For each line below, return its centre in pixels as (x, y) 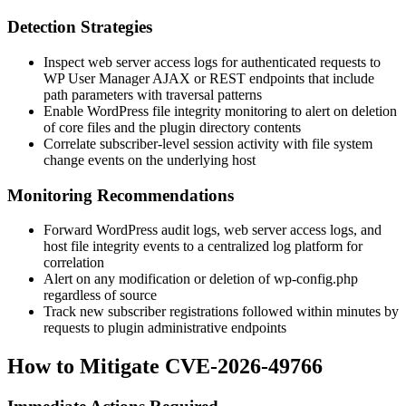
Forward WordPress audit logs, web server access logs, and (213, 230)
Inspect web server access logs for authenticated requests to (212, 62)
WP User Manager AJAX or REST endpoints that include (209, 78)
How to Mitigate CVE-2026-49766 (165, 367)
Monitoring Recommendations (121, 195)
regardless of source (100, 295)
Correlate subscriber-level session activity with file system (208, 143)
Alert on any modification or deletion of (159, 279)
